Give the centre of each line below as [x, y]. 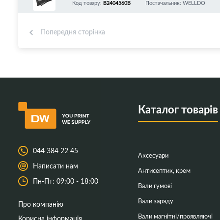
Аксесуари [153, 155]
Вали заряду [155, 200]
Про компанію [41, 204]
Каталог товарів [178, 109]
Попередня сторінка [73, 31]
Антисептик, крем [164, 170]
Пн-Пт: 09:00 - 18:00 [66, 181]
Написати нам [55, 166]
